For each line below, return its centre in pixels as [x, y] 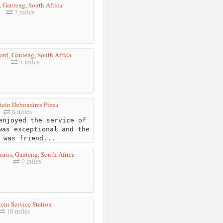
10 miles [17, 211]
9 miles [30, 161]
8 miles [21, 111]
